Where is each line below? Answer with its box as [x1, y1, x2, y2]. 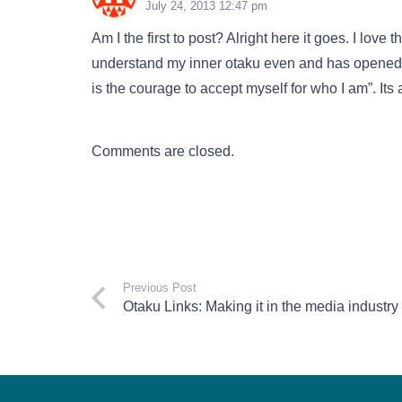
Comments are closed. [92, 143, 234, 159]
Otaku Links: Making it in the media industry [123, 298, 399, 314]
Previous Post [123, 280, 197, 294]
